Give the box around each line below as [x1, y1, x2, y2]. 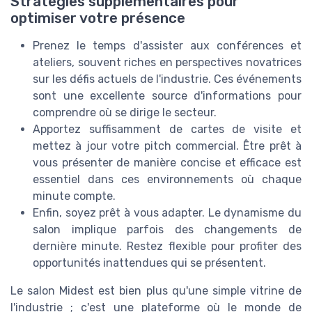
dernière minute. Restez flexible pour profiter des [33, 239, 302, 253]
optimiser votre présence [10, 9, 185, 26]
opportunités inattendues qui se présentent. [33, 256, 266, 270]
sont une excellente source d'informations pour [33, 88, 302, 102]
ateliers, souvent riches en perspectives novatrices [33, 55, 302, 69]
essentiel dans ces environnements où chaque [33, 172, 302, 186]
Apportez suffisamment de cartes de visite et [33, 122, 302, 136]
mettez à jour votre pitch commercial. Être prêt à [33, 139, 302, 153]
